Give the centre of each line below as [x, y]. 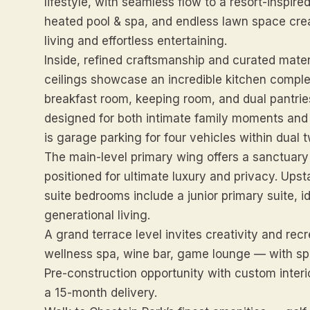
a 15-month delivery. [101, 293]
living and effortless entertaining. [136, 41]
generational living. [97, 215]
